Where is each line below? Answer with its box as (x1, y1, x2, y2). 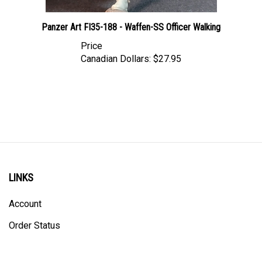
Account (9, 187, 42, 198)
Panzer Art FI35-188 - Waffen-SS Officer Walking (42, 10, 220, 22)
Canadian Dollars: (81, 42, 151, 53)
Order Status (9, 209, 60, 220)
